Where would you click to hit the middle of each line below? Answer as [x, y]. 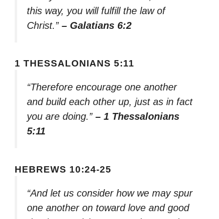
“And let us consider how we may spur [110, 193]
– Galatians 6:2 [97, 25]
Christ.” [44, 25]
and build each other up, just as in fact [110, 102]
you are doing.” [61, 117]
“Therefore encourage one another [102, 87]
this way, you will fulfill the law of [96, 11]
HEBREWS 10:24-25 [63, 170]
